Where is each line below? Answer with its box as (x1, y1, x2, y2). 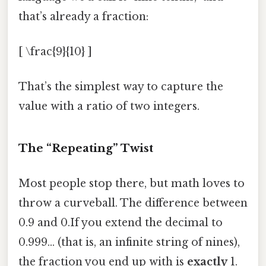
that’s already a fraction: (18, 9, 148, 23)
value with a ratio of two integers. (18, 100, 199, 113)
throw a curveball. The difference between (18, 197, 248, 210)
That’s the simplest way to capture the (18, 80, 223, 94)
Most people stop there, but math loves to (18, 177, 245, 191)
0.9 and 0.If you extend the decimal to (18, 216, 223, 230)
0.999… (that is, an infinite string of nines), (18, 236, 240, 249)
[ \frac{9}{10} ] (18, 45, 92, 59)
